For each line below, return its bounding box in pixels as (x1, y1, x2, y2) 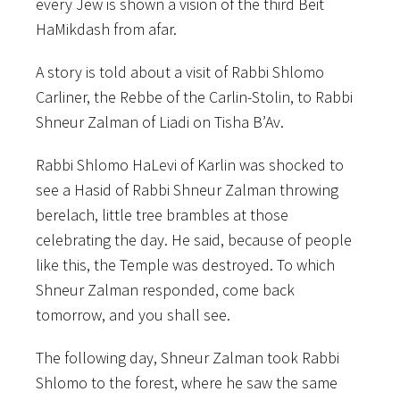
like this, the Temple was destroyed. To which (36, 254, 335, 275)
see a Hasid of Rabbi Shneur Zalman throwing (36, 179, 338, 200)
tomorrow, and (36, 304, 138, 325)
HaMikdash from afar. (36, 18, 177, 39)
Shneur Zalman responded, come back (36, 279, 295, 300)
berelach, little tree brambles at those (36, 204, 288, 225)
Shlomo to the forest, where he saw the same (36, 371, 337, 393)
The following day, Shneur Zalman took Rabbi (36, 346, 339, 368)
